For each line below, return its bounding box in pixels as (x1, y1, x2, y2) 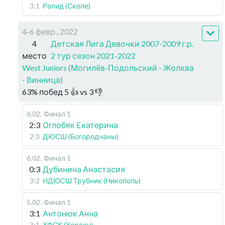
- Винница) (22, 74, 63, 84)
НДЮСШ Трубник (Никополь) (43, 176, 141, 185)
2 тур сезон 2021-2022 (51, 50, 136, 60)
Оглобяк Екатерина (43, 120, 118, 130)
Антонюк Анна (43, 208, 98, 218)
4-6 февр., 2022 (22, 26, 78, 36)
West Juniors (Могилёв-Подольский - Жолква (22, 62, 194, 72)
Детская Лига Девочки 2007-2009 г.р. (51, 38, 193, 48)
